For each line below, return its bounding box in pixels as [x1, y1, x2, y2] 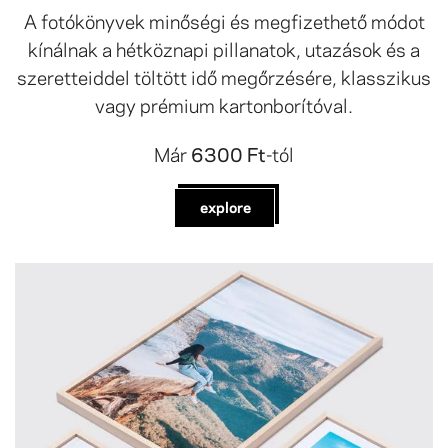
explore [199, 195, 251, 218]
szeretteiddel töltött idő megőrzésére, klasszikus [17, 62, 431, 91]
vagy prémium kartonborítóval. [95, 90, 353, 119]
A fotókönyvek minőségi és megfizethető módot [23, 6, 425, 35]
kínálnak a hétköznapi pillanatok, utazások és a [28, 34, 420, 63]
